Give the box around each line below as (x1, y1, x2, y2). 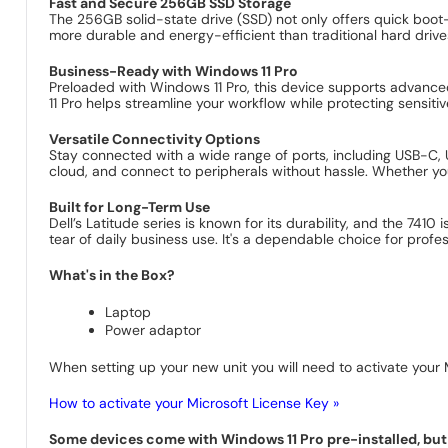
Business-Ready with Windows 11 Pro (49, 61, 299, 80)
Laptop (105, 302, 152, 321)
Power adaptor (105, 320, 202, 339)
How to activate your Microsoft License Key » (49, 393, 340, 412)
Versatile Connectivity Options (49, 129, 261, 148)
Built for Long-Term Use (49, 197, 211, 216)
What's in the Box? (49, 265, 176, 284)
